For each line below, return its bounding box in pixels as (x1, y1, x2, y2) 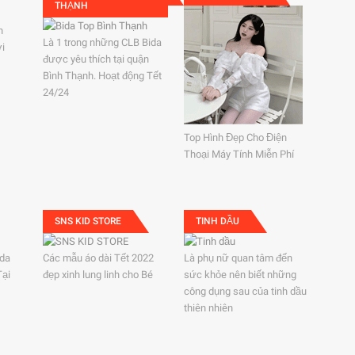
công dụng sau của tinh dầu (184, 285, 307, 297)
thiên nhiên (184, 302, 234, 314)
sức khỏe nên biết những (184, 269, 297, 281)
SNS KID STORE (54, 216, 121, 227)
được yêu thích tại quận (42, 53, 149, 65)
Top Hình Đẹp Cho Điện (184, 132, 288, 143)
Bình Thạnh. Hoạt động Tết (42, 70, 162, 82)
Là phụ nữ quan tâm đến (184, 252, 293, 264)
